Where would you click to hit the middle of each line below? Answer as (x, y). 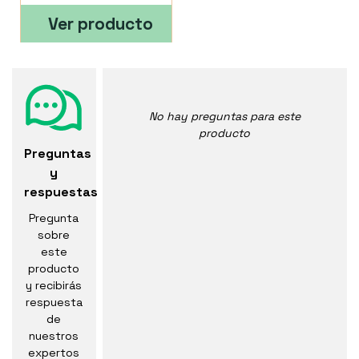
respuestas (61, 192)
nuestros (54, 336)
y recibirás (54, 286)
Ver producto (101, 24)
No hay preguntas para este (224, 117)
